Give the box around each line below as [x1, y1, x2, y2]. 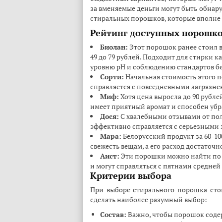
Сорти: [100, 72, 124, 81]
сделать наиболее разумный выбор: [90, 195, 207, 204]
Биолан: [100, 42, 128, 52]
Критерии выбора [90, 169, 171, 181]
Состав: [100, 210, 126, 219]
